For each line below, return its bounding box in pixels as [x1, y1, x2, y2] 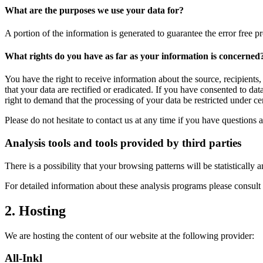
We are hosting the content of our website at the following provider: [5, 230, 254, 241]
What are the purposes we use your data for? [5, 5, 184, 15]
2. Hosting [5, 203, 66, 218]
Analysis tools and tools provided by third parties [5, 137, 241, 150]
